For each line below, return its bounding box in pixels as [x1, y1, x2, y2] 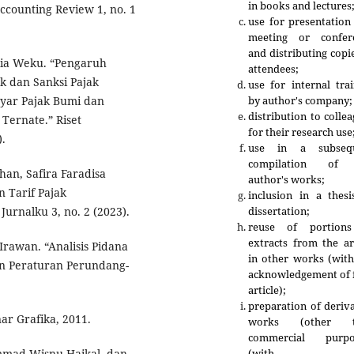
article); [248, 282, 286, 297]
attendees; [248, 61, 301, 76]
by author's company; [248, 92, 352, 107]
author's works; [248, 171, 325, 186]
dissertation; [248, 203, 310, 218]
